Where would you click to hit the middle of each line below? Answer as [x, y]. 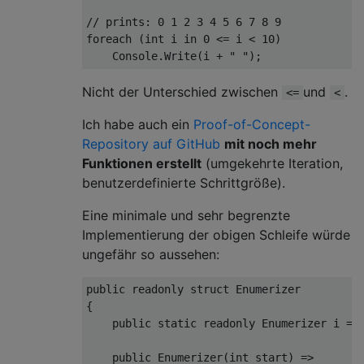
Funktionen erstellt [142, 163]
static [177, 323]
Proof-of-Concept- [252, 124]
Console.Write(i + [158, 56]
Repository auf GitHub [153, 143]
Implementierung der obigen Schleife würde [216, 234]
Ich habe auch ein [138, 124]
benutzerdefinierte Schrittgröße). [184, 182]
